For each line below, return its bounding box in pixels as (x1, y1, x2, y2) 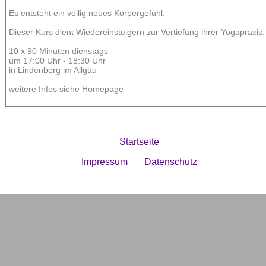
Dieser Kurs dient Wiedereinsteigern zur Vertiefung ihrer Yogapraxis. (9, 27, 265, 37)
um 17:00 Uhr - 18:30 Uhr (9, 56, 106, 66)
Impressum (81, 157, 128, 167)
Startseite (119, 137, 159, 147)
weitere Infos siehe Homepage (9, 84, 123, 94)
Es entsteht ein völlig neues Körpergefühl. (9, 8, 165, 18)
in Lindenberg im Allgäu (9, 65, 97, 75)
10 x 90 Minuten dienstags (9, 46, 108, 56)
